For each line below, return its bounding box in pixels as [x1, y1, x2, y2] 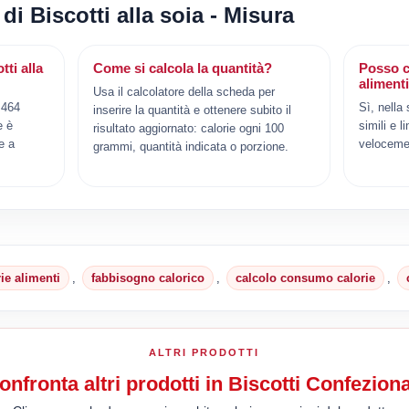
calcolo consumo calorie [236, 270, 376, 285]
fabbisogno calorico [91, 270, 205, 285]
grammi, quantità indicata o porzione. [93, 139, 289, 153]
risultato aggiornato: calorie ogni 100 [93, 121, 285, 135]
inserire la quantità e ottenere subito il [93, 102, 292, 117]
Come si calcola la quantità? [93, 59, 273, 76]
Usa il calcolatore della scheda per [93, 84, 276, 99]
